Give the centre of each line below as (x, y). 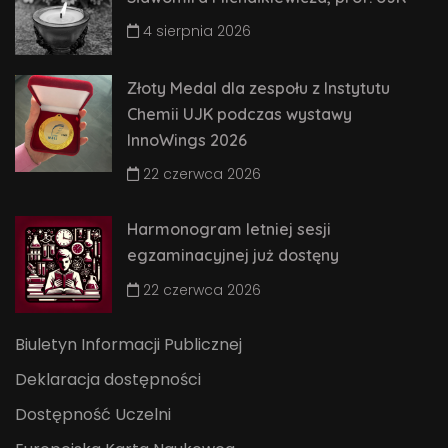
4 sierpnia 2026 (195, 31)
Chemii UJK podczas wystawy (239, 113)
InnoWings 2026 (187, 139)
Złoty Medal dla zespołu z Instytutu (258, 87)
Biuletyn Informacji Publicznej (128, 345)
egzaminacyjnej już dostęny (233, 255)
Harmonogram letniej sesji (229, 229)
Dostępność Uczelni (93, 415)
